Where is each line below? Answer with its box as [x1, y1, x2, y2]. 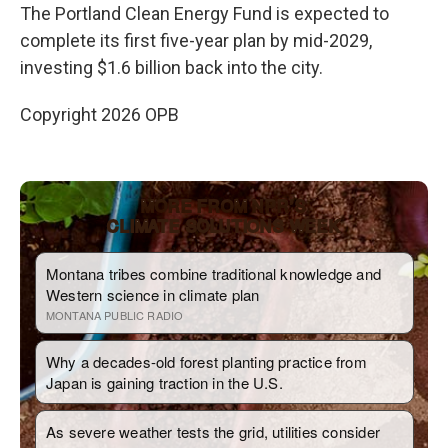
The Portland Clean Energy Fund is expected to [20, 2, 389, 24]
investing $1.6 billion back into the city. [20, 56, 323, 78]
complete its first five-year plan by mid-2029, [20, 29, 372, 51]
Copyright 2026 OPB [20, 103, 179, 125]
